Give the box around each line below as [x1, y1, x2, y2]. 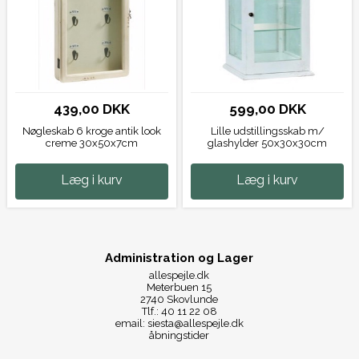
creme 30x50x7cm [45, 136, 138, 149]
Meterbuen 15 [147, 281, 212, 294]
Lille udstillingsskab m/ [210, 124, 325, 137]
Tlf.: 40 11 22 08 [141, 305, 217, 318]
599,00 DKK [228, 100, 306, 117]
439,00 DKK [53, 100, 130, 117]
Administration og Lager [105, 251, 254, 266]
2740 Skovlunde [140, 293, 219, 306]
